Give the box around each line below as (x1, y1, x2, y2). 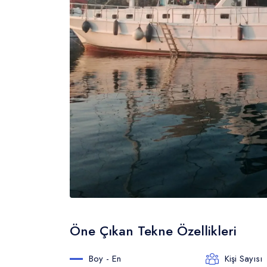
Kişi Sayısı (224, 252, 262, 266)
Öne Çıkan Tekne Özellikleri (70, 221, 237, 241)
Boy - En (89, 252, 121, 266)
